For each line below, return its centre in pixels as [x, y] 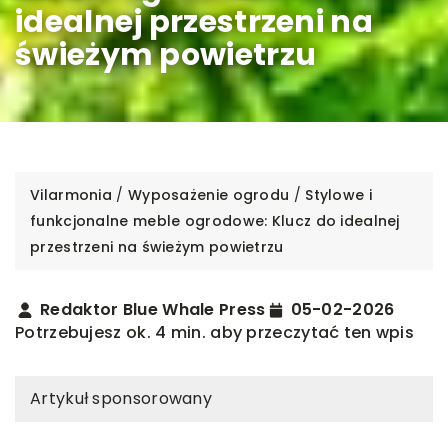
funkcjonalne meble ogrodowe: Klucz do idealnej [215, 220]
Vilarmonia [71, 194]
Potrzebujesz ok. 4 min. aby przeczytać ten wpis [215, 332]
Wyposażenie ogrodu [208, 194]
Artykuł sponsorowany [121, 398]
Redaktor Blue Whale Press [153, 309]
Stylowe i [338, 194]
